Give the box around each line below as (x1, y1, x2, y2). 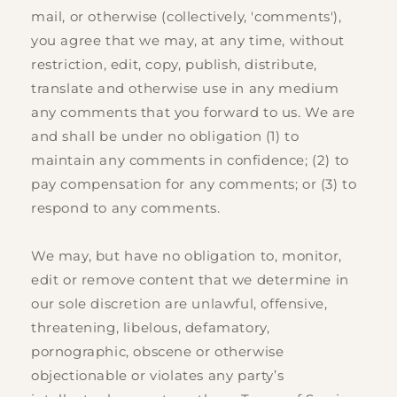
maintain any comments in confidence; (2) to (31, 152, 349, 169)
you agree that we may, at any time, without (31, 32, 345, 50)
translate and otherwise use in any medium (31, 80, 339, 97)
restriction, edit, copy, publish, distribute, (31, 56, 318, 74)
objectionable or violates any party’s (31, 367, 284, 385)
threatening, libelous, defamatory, (31, 319, 270, 337)
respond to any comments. (31, 199, 221, 217)
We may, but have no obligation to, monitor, (31, 247, 342, 265)
